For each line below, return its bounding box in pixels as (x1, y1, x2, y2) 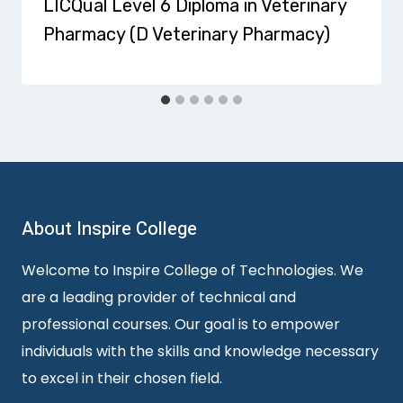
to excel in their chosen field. (22, 368, 222, 389)
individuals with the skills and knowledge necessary (22, 341, 379, 362)
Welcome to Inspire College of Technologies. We (22, 260, 363, 281)
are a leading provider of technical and (22, 287, 296, 308)
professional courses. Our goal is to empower (22, 314, 340, 335)
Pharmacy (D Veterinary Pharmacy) (43, 23, 335, 45)
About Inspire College (22, 216, 197, 242)
